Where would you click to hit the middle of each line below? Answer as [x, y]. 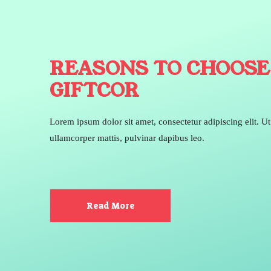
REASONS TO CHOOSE [160, 69]
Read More [110, 206]
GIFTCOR [94, 91]
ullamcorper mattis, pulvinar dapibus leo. [127, 138]
